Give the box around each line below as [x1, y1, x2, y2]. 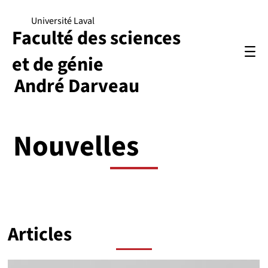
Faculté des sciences [12, 24, 181, 52]
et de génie [12, 50, 103, 78]
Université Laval [31, 14, 95, 28]
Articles [8, 221, 72, 248]
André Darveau [14, 72, 139, 100]
